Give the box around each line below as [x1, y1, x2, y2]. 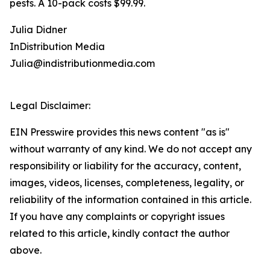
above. [10, 244, 42, 256]
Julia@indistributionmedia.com [10, 57, 155, 69]
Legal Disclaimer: [10, 99, 90, 111]
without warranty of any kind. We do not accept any [10, 143, 252, 155]
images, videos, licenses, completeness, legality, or [10, 177, 244, 189]
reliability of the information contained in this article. [10, 193, 251, 206]
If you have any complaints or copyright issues [10, 210, 225, 222]
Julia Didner [10, 24, 67, 36]
